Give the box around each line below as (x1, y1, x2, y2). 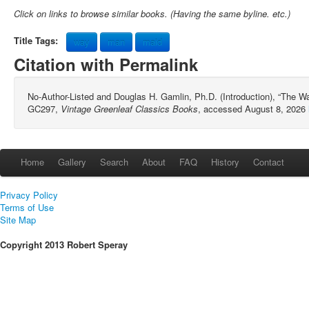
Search (100, 154, 128, 168)
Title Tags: (14, 34, 61, 47)
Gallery (58, 154, 86, 168)
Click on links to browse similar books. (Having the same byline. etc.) (14, 6, 290, 20)
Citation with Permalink (14, 52, 198, 76)
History (211, 154, 239, 168)
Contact (253, 154, 284, 168)
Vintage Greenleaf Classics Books (61, 101, 198, 115)
